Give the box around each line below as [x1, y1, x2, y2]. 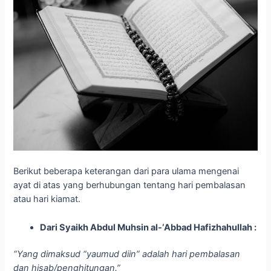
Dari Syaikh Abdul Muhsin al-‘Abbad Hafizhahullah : [40, 221, 257, 233]
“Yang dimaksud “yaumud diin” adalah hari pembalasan [13, 249, 241, 260]
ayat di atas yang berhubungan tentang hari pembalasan [13, 180, 246, 191]
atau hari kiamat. [13, 194, 81, 205]
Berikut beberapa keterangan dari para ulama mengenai [13, 166, 240, 177]
